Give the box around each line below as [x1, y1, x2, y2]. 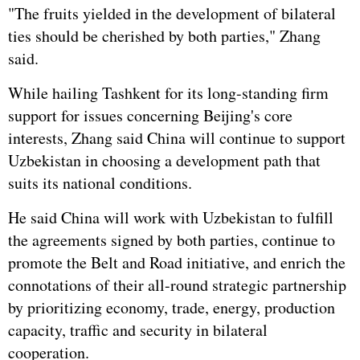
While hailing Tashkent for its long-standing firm [8, 82, 329, 104]
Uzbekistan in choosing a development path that [8, 149, 321, 171]
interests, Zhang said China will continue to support [8, 127, 346, 149]
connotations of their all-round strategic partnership [8, 274, 346, 296]
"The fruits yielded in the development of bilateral [8, 2, 336, 24]
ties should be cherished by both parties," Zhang [8, 25, 321, 47]
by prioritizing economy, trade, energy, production [8, 297, 335, 318]
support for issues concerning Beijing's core [8, 104, 292, 126]
